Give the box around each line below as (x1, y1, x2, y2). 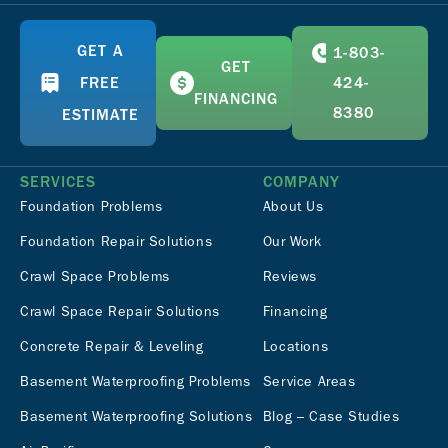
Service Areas (262, 373, 356, 391)
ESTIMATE (61, 106, 139, 125)
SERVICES (20, 173, 96, 192)
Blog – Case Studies (262, 408, 400, 426)
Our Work (262, 233, 322, 251)
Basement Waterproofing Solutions (20, 408, 253, 426)
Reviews (262, 268, 318, 286)
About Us (262, 198, 324, 216)
